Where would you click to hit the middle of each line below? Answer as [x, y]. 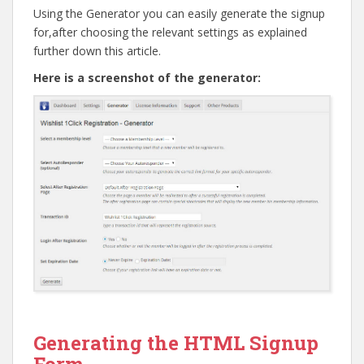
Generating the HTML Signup [176, 342]
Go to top [309, 305]
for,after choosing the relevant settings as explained [170, 32]
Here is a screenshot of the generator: [147, 77]
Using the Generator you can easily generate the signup [179, 13]
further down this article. [97, 50]
